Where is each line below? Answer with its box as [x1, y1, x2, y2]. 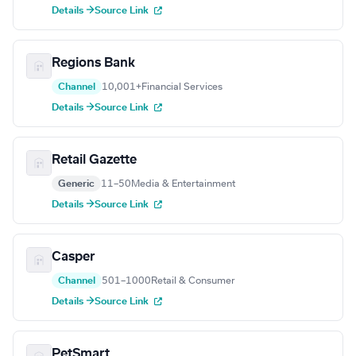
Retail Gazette [52, 153, 137, 167]
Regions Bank [52, 56, 135, 70]
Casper [52, 250, 95, 264]
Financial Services [141, 82, 222, 92]
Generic [58, 179, 95, 189]
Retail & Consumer [151, 276, 235, 286]
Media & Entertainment [131, 179, 235, 189]
